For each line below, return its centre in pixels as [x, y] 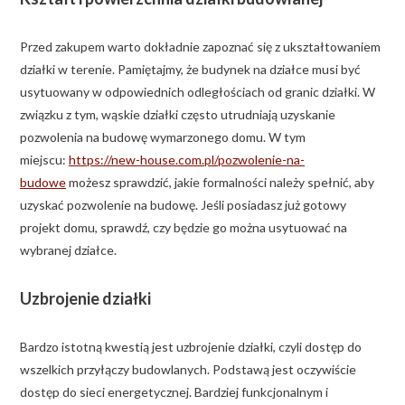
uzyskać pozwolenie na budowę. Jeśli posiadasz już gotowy [183, 204]
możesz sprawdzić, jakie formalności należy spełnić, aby [220, 182]
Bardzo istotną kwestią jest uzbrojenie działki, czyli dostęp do [191, 346]
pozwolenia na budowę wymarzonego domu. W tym [163, 137]
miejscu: [44, 159]
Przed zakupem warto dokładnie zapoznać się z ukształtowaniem [200, 46]
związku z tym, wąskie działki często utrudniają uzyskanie [178, 114]
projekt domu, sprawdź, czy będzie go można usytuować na [184, 227]
